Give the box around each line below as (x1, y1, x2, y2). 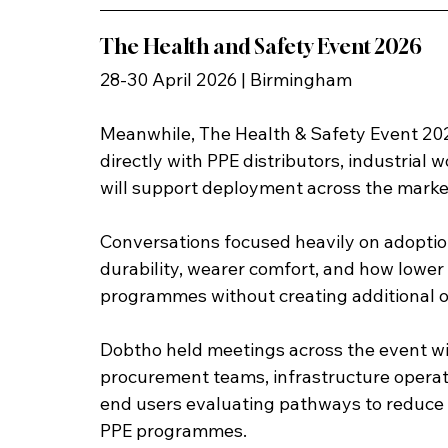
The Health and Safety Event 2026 (100, 34, 422, 60)
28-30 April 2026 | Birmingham (100, 68, 352, 92)
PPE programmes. (100, 419, 247, 443)
